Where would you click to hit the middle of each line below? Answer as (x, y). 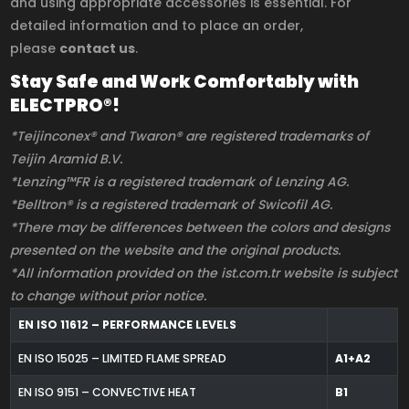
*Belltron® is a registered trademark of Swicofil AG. (172, 204)
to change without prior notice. (109, 295)
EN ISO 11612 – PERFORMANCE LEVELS (127, 324)
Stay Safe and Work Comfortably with (185, 82)
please (35, 49)
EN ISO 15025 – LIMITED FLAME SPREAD (122, 358)
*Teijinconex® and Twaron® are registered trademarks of (190, 136)
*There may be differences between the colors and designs (200, 227)
